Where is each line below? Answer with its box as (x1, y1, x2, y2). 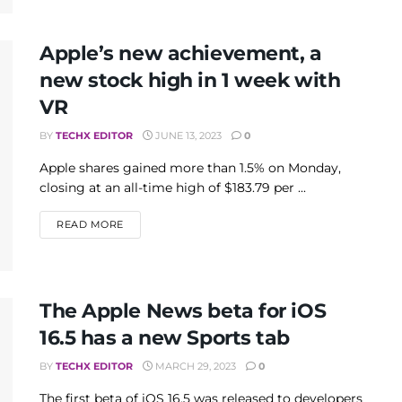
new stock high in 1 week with (39, 67, 341, 92)
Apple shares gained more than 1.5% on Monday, (39, 159, 341, 176)
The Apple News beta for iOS (39, 299, 327, 324)
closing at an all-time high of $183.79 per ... (39, 179, 306, 196)
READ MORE (57, 217, 124, 231)
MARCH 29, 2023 (153, 360, 236, 373)
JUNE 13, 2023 (153, 128, 222, 142)
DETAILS (122, 216, 168, 230)
